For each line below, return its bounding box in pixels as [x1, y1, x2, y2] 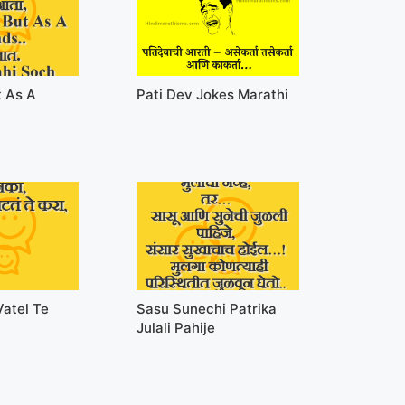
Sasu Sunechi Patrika [136, 299, 277, 317]
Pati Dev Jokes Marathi [136, 85, 288, 103]
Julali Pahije [136, 318, 215, 336]
